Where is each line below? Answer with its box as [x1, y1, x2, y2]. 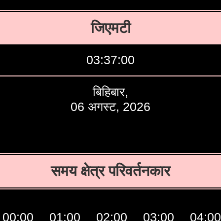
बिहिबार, [93, 85, 128, 99]
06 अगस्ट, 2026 [71, 100, 150, 113]
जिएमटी [90, 19, 131, 36]
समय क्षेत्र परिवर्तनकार [51, 162, 170, 179]
